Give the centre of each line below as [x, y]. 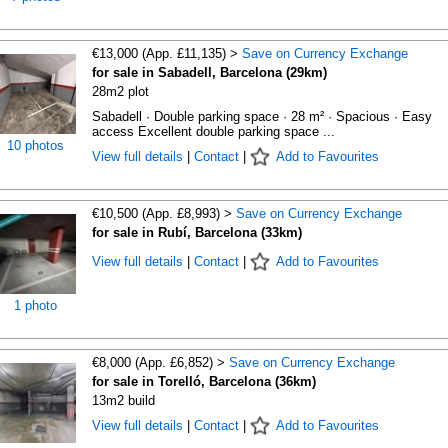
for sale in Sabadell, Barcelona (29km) [209, 72]
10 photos [35, 145]
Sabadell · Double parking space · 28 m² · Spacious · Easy [261, 116]
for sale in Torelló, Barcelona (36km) [203, 381]
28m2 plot [120, 91]
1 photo [35, 305]
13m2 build [123, 400]
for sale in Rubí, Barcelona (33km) [196, 232]
